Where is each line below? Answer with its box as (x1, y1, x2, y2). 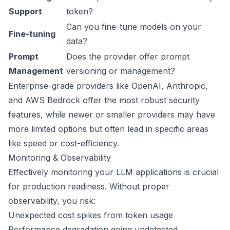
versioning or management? (66, 66, 175, 76)
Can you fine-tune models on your (66, 22, 201, 32)
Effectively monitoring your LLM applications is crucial (8, 167, 219, 177)
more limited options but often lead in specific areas (8, 124, 208, 134)
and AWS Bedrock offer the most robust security (8, 95, 200, 105)
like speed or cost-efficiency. (8, 138, 119, 148)
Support (9, 6, 42, 16)
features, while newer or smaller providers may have (8, 109, 215, 120)
